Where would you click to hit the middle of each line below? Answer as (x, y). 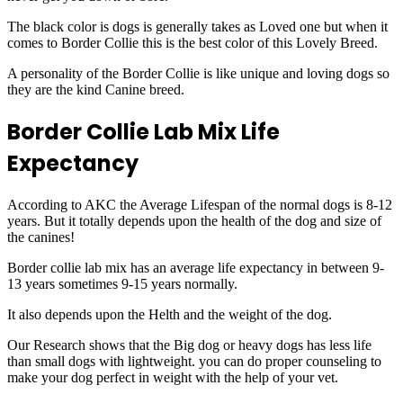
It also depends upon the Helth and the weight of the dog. (170, 315)
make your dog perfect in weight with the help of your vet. (173, 378)
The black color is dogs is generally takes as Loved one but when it (197, 27)
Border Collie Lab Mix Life (143, 132)
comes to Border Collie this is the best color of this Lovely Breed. (193, 43)
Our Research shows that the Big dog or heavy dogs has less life (189, 345)
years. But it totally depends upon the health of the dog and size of (194, 221)
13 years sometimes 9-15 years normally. (122, 284)
